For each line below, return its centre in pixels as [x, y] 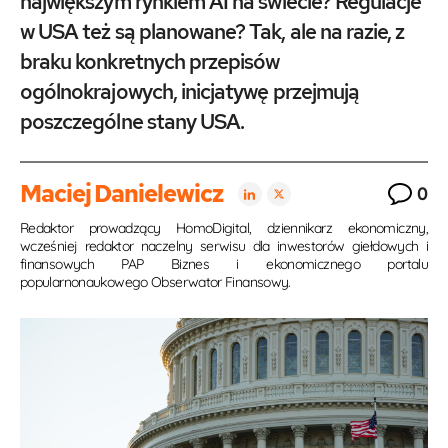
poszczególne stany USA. [132, 121]
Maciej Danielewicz [121, 193]
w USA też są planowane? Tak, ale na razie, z [212, 31]
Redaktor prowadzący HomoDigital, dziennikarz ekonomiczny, [224, 228]
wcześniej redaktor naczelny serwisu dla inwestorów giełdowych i [224, 246]
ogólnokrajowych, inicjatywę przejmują [190, 91]
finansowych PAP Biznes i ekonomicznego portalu [224, 264]
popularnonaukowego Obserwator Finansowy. [155, 282]
